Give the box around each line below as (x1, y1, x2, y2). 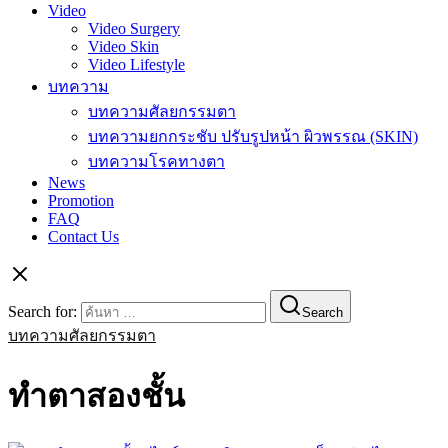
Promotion (48, 192, 114, 210)
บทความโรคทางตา (88, 153, 225, 171)
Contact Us (48, 228, 119, 246)
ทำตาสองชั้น (8, 377, 185, 414)
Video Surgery (88, 20, 180, 38)
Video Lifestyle (88, 56, 185, 74)
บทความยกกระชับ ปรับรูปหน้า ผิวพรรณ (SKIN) (88, 128, 418, 146)
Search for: (8, 303, 77, 321)
